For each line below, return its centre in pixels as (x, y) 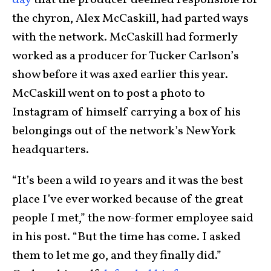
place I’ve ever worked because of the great (128, 199)
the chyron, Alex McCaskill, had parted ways (130, 18)
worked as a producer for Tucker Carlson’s (126, 56)
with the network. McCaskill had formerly (125, 37)
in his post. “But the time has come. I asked (126, 237)
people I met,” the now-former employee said (133, 218)
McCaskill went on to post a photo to (109, 93)
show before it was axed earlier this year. (120, 75)
